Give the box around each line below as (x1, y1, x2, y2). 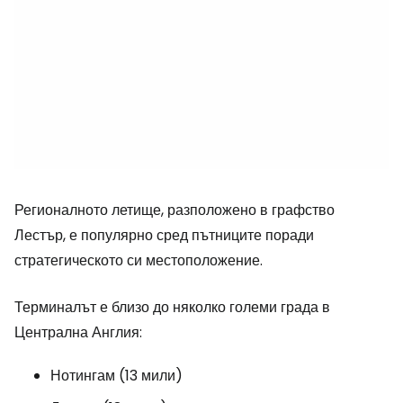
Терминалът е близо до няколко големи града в (14, 297, 330, 318)
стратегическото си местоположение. (14, 250, 263, 271)
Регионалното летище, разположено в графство (14, 200, 335, 220)
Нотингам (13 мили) (50, 365, 183, 386)
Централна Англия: (14, 322, 142, 343)
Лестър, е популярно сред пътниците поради (14, 225, 314, 246)
